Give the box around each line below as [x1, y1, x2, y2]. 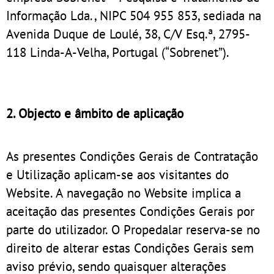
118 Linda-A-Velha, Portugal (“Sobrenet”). [6, 43, 229, 61]
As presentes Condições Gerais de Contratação [6, 147, 258, 165]
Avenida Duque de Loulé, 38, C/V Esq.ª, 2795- [6, 24, 250, 42]
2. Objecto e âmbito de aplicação [6, 104, 183, 122]
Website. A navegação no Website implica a [6, 183, 241, 201]
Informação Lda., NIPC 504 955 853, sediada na [6, 6, 261, 24]
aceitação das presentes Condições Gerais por [6, 202, 254, 220]
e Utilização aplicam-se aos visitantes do [6, 165, 229, 183]
